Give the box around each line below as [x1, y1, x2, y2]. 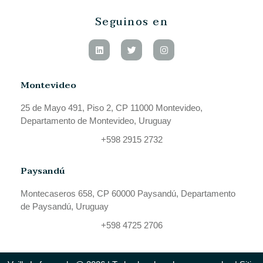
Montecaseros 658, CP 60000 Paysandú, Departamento [21, 188, 235, 199]
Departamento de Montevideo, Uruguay [21, 116, 171, 126]
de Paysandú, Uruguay [21, 201, 109, 212]
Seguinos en [95, 13, 168, 32]
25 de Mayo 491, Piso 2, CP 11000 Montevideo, [21, 103, 203, 113]
